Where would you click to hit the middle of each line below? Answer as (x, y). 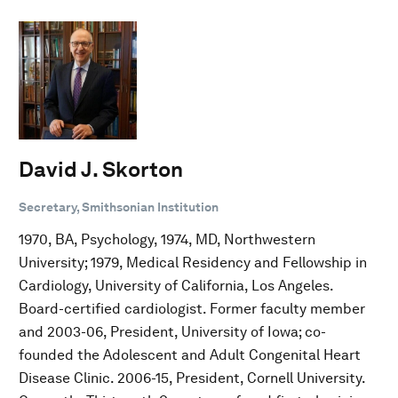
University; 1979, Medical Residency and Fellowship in (193, 262)
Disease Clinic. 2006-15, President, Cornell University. (192, 378)
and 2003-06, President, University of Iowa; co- (172, 331)
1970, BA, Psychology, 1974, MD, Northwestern (167, 239)
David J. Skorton (101, 169)
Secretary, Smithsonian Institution (119, 207)
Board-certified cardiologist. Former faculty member (192, 308)
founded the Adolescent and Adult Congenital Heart (190, 354)
